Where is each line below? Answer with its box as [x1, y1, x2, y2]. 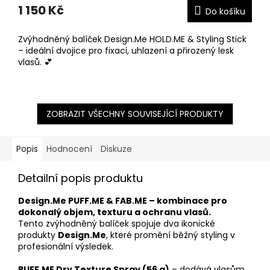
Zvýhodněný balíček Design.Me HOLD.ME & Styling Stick [18, 33, 246, 45]
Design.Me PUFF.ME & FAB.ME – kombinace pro [18, 194, 227, 207]
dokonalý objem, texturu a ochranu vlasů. [18, 206, 211, 218]
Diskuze [101, 142, 132, 155]
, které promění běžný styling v [106, 228, 235, 241]
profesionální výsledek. [18, 240, 113, 253]
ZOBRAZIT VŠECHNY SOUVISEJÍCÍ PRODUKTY [46, 107, 224, 120]
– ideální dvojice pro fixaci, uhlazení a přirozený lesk [18, 44, 234, 57]
